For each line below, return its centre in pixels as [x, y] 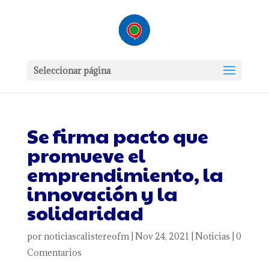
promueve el [86, 155]
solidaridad [85, 212]
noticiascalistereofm [86, 236]
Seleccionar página [71, 71]
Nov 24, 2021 [162, 236]
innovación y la [102, 193]
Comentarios [54, 252]
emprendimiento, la [125, 174]
